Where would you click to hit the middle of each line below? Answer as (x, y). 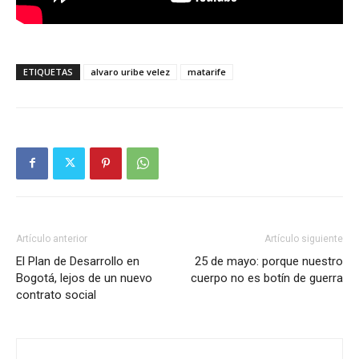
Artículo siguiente (304, 238)
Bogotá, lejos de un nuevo (84, 278)
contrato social (56, 294)
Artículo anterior (52, 238)
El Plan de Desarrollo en (78, 261)
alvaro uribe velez (130, 71)
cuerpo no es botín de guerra (267, 278)
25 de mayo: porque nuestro (269, 261)
